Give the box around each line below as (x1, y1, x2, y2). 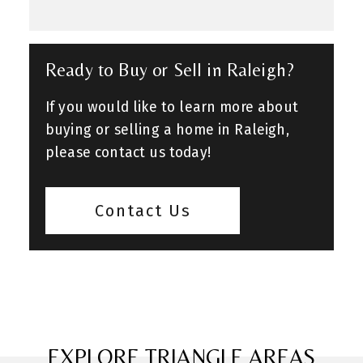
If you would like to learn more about (45, 98, 298, 116)
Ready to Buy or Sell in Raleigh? (45, 58, 295, 80)
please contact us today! (45, 143, 211, 161)
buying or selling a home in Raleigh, (45, 121, 289, 139)
